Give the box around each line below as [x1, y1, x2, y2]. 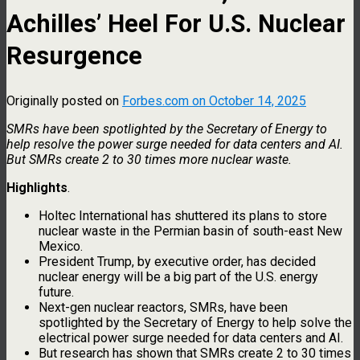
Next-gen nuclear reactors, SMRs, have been [39, 299, 288, 315]
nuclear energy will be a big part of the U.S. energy [39, 268, 318, 284]
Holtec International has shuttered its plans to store [39, 207, 327, 223]
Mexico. [39, 238, 83, 254]
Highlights [6, 179, 67, 195]
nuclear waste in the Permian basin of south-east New [39, 223, 342, 239]
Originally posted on [6, 92, 122, 108]
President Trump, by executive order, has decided [39, 253, 316, 269]
